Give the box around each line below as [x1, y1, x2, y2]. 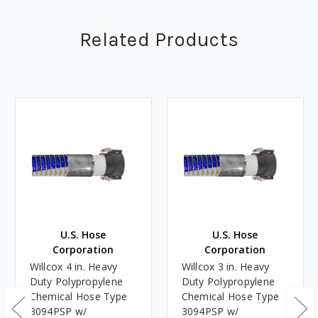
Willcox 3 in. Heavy [181, 259, 270, 273]
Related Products [79, 27, 238, 51]
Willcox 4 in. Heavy [29, 259, 118, 273]
